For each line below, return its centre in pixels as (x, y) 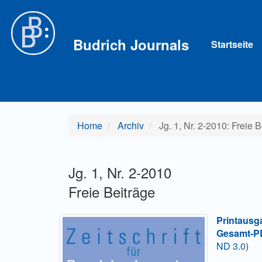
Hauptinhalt (47, 18)
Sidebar (39, 31)
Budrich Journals (131, 44)
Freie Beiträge (112, 192)
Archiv (131, 125)
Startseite (232, 44)
